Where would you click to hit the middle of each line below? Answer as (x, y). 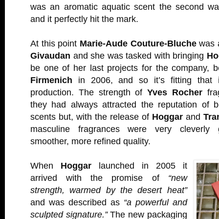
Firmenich (51, 80)
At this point (55, 43)
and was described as (77, 202)
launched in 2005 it (139, 165)
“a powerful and (155, 202)
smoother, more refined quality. (90, 141)
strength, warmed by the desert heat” (109, 190)
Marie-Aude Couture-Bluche (138, 43)
